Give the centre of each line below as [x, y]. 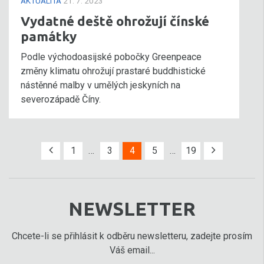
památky [49, 36]
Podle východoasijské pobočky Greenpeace [111, 57]
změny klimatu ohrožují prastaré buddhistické [113, 71]
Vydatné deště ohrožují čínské [115, 21]
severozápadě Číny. [61, 99]
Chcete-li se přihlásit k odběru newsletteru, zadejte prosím [132, 236]
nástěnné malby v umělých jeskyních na [100, 85]
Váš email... [132, 250]
